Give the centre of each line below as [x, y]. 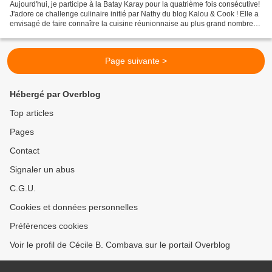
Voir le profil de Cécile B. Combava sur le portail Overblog [120, 245]
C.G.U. [23, 189]
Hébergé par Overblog [55, 94]
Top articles [32, 113]
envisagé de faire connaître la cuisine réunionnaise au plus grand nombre [131, 24]
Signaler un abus [42, 170]
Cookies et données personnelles [74, 207]
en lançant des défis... [46, 34]
